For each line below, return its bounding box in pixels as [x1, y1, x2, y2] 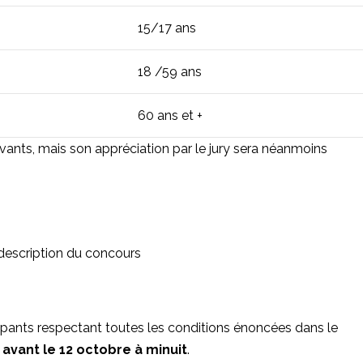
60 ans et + [137, 107, 203, 123]
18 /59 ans [137, 63, 202, 79]
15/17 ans [137, 19, 196, 36]
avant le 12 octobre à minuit [2, 342, 187, 358]
